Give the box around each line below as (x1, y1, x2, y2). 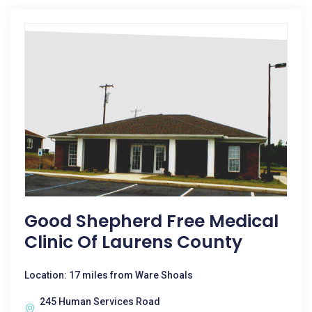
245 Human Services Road (40, 296, 160, 307)
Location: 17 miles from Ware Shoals (24, 270, 193, 281)
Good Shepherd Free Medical (24, 209, 279, 233)
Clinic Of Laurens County (24, 230, 242, 254)
